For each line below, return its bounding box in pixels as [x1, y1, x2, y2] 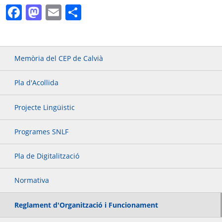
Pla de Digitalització [14, 151, 80, 161]
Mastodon [42, 1, 116, 23]
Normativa [14, 175, 50, 185]
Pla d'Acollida [14, 78, 59, 88]
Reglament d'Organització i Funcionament [14, 200, 159, 210]
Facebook [22, 1, 93, 23]
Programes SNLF [14, 126, 69, 136]
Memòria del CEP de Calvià [14, 54, 104, 63]
